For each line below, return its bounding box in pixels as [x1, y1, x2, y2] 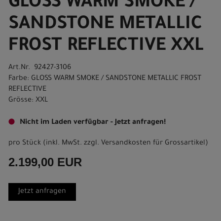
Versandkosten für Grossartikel [101, 140, 205, 147]
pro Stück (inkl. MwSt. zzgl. [8, 140, 101, 147]
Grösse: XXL [8, 97, 48, 105]
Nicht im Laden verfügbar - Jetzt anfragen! [20, 119, 166, 127]
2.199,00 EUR [8, 155, 82, 169]
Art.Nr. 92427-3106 [8, 64, 71, 72]
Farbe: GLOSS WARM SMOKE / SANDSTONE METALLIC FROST [8, 75, 201, 83]
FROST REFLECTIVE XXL [8, 37, 204, 57]
